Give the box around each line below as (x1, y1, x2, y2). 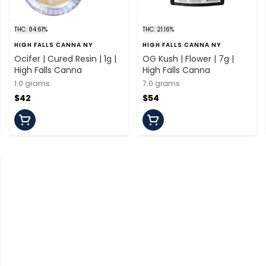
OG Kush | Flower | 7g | (142, 52, 234, 65)
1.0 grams (14, 78, 50, 88)
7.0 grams (142, 78, 180, 88)
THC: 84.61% (14, 24, 47, 34)
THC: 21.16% (142, 24, 174, 34)
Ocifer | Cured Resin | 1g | (14, 52, 116, 65)
